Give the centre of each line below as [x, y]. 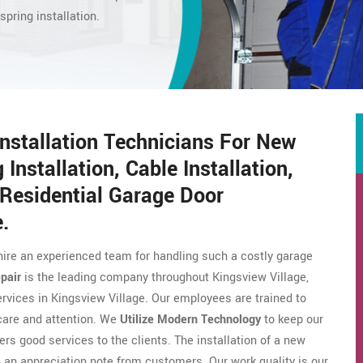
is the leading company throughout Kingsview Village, [165, 278]
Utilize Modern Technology [190, 320]
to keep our [292, 320]
